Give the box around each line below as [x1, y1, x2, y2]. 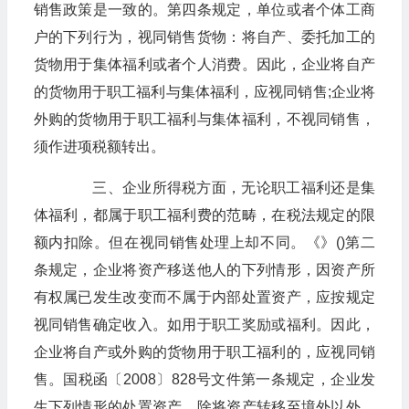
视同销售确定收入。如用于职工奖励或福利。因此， [33, 317, 375, 332]
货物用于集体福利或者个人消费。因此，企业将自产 [33, 57, 375, 72]
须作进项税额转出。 [33, 139, 165, 154]
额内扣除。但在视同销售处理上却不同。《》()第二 [33, 235, 375, 250]
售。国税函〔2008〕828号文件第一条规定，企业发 [33, 372, 375, 387]
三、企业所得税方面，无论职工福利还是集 [62, 180, 375, 195]
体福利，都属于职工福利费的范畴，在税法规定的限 [33, 207, 375, 223]
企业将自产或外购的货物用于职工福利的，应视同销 [33, 344, 375, 360]
